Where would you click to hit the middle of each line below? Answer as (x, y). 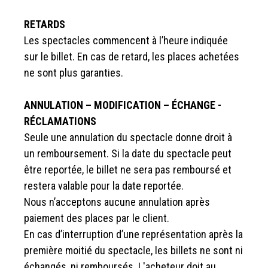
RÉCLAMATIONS (60, 121)
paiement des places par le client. (97, 218)
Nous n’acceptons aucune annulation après (117, 202)
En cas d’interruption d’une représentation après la (133, 234)
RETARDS (45, 25)
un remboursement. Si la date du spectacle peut (128, 154)
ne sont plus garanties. (74, 73)
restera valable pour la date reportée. (104, 186)
